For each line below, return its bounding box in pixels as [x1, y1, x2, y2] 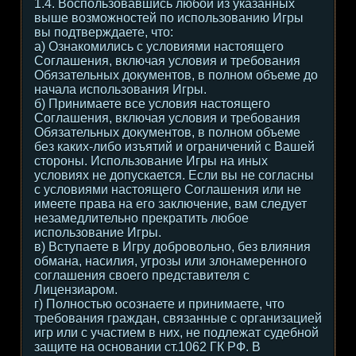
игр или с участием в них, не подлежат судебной [34, 326, 319, 339]
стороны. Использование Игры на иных [34, 154, 268, 168]
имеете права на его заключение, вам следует [34, 197, 307, 211]
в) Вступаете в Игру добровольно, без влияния [34, 240, 311, 253]
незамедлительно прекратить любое [34, 211, 249, 225]
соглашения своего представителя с [34, 269, 250, 282]
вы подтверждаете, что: [34, 25, 173, 39]
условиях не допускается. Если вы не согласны [34, 168, 314, 182]
